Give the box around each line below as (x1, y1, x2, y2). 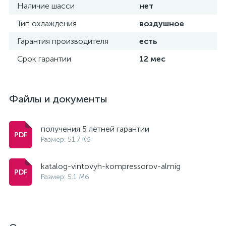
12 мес (139, 54, 165, 64)
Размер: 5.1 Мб (41, 173, 89, 181)
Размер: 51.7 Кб (41, 135, 91, 144)
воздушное (139, 19, 184, 28)
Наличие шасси (17, 1, 75, 11)
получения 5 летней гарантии (41, 124, 149, 134)
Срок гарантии (17, 54, 71, 64)
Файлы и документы (9, 93, 107, 105)
